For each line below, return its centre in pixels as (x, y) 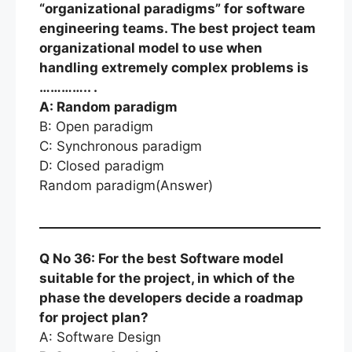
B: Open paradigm (96, 126)
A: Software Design (100, 337)
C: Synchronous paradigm (121, 146)
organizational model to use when (151, 48)
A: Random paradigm (108, 107)
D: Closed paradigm (102, 166)
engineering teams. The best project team (178, 28)
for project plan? (94, 317)
